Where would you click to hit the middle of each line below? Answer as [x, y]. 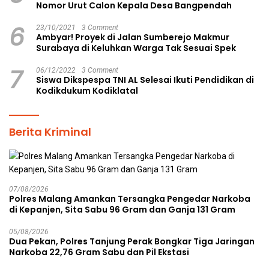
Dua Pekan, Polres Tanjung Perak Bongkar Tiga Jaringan [132, 242]
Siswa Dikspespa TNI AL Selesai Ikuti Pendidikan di [145, 80]
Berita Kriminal [50, 132]
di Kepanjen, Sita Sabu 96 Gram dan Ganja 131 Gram [122, 210]
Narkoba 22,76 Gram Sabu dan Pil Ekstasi [99, 252]
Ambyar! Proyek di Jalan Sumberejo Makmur [133, 38]
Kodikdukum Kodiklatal [87, 91]
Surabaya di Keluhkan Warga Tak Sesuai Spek [136, 48]
